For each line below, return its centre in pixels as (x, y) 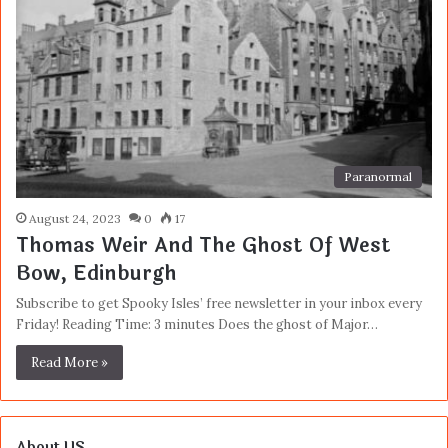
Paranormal (378, 176)
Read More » (69, 362)
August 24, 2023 (75, 218)
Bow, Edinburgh (96, 273)
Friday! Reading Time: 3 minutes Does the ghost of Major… (197, 324)
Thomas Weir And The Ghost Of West (203, 245)
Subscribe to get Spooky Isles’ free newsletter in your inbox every (219, 303)
